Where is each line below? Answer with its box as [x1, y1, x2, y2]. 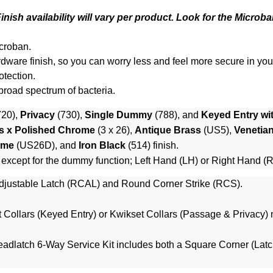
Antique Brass [135, 125, 201, 136]
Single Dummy [85, 110, 152, 121]
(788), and [152, 110, 201, 121]
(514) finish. [126, 140, 179, 151]
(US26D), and [14, 140, 79, 151]
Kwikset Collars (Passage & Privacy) [110, 209, 268, 220]
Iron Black [79, 140, 126, 151]
